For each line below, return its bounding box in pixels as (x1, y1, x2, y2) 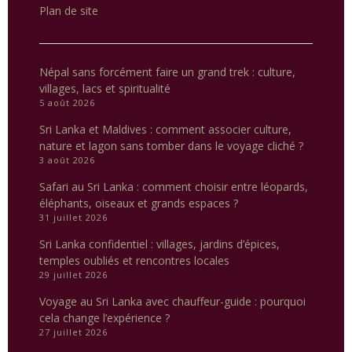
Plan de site (39, 3, 98, 19)
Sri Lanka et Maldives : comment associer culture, (39, 122, 291, 137)
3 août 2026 (39, 154, 95, 167)
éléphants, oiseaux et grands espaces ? (39, 196, 238, 211)
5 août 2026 (39, 97, 95, 109)
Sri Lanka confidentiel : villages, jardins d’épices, (39, 236, 280, 252)
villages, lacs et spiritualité (39, 81, 170, 97)
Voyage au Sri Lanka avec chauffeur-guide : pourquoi (39, 294, 306, 310)
